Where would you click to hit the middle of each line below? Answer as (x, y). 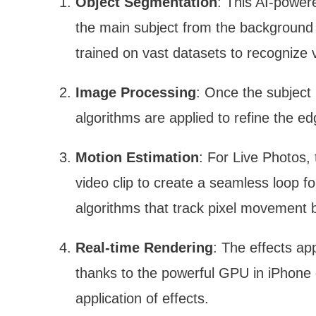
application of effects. (142, 299)
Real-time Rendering (144, 248)
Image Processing (136, 93)
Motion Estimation (137, 158)
